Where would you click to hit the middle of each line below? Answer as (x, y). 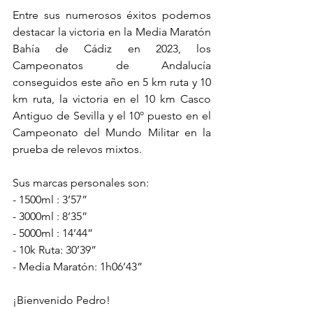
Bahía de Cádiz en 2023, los (112, 49)
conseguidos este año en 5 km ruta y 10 (112, 82)
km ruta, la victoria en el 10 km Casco (112, 99)
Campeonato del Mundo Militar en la (112, 132)
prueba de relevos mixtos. (77, 149)
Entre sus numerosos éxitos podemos (112, 15)
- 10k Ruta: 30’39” (54, 250)
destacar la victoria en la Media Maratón (112, 32)
